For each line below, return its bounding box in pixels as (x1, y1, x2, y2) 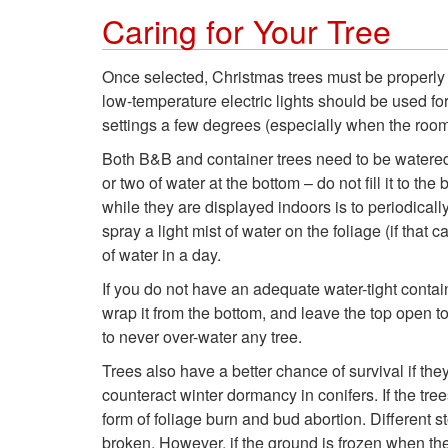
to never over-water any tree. (102, 324, 302, 348)
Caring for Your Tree (102, 6, 391, 53)
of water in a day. (102, 242, 221, 266)
